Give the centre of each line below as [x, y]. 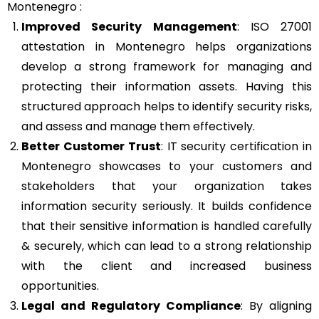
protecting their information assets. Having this [167, 86]
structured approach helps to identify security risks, [167, 106]
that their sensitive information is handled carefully [167, 226]
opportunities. [60, 286]
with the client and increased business [167, 266]
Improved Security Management [129, 26]
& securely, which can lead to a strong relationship [167, 246]
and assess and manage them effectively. [138, 126]
